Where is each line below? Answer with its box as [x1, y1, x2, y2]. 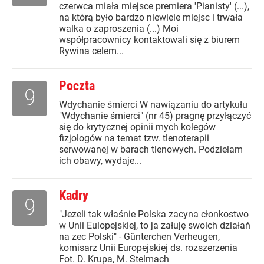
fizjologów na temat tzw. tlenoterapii [59, 133, 209, 144]
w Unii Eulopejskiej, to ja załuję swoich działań [59, 220, 250, 232]
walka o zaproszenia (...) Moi [59, 23, 179, 35]
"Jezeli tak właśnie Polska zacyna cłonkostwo [59, 209, 249, 220]
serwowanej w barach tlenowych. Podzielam [59, 144, 243, 156]
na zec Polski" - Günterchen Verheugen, [59, 231, 220, 243]
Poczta [59, 78, 95, 94]
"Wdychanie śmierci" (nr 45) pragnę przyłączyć [59, 110, 251, 122]
